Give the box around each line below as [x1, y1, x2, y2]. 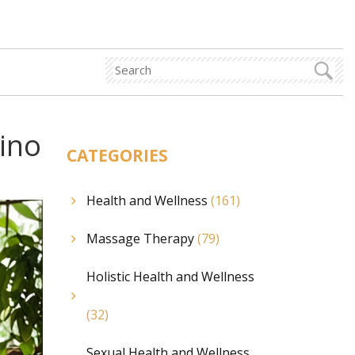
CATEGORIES [66, 144, 168, 166]
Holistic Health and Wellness [86, 268, 254, 285]
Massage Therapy [86, 230, 197, 247]
